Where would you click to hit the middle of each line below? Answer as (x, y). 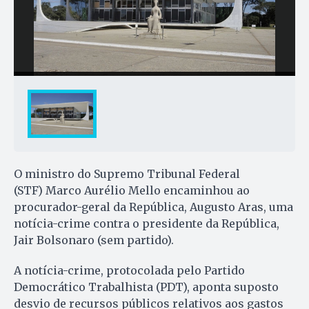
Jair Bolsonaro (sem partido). (94, 240)
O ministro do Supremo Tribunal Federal (127, 174)
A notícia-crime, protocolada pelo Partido (129, 271)
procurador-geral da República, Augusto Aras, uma (153, 207)
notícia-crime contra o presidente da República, (147, 224)
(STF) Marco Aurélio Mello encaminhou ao (132, 191)
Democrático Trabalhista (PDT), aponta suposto (146, 287)
